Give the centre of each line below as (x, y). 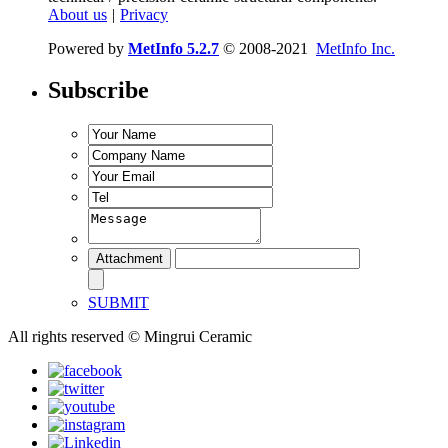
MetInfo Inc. (355, 48)
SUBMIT (118, 303)
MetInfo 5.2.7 (173, 48)
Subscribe (98, 90)
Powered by (88, 48)
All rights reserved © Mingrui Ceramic (130, 337)
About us (77, 14)
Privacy (144, 14)
